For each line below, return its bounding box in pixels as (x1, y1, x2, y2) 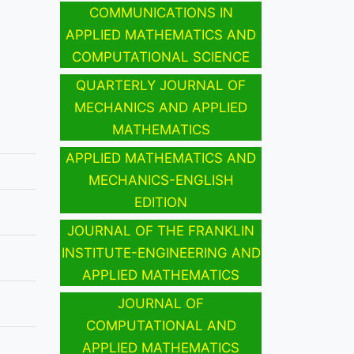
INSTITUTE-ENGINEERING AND (61, 245, 261, 262)
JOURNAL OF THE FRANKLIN (67, 223, 254, 239)
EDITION (134, 194, 187, 211)
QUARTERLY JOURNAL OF (76, 77, 246, 94)
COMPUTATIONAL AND (85, 318, 236, 334)
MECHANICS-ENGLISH (88, 172, 234, 189)
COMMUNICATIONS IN (88, 5, 233, 21)
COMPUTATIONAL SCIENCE (72, 49, 250, 66)
